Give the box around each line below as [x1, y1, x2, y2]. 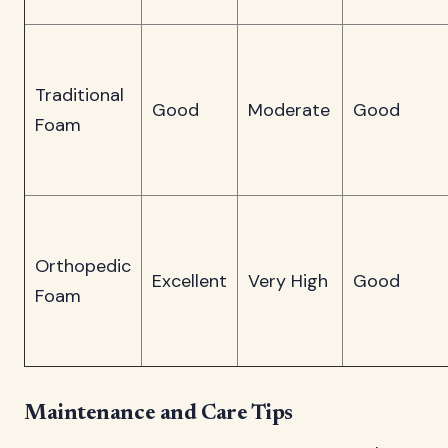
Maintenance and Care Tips [24, 402, 293, 425]
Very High [248, 268, 328, 293]
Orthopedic [35, 253, 131, 278]
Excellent [152, 268, 227, 293]
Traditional [35, 82, 124, 107]
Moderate [248, 97, 330, 122]
